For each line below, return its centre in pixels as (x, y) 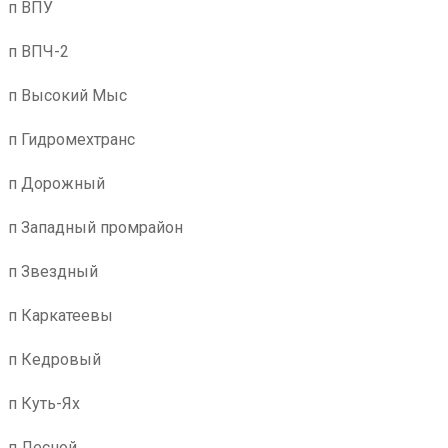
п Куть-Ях (44, 403)
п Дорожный (56, 183)
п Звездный (53, 271)
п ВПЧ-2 (38, 51)
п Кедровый (54, 359)
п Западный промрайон (95, 227)
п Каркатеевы (60, 315)
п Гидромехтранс (71, 139)
